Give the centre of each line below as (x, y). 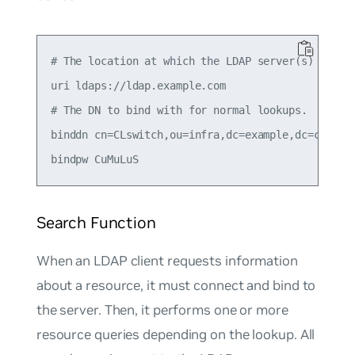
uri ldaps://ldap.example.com (138, 86)
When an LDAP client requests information (167, 260)
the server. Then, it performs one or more (162, 309)
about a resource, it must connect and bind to (176, 285)
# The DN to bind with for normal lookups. (179, 111)
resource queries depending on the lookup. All (176, 334)
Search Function (96, 223)
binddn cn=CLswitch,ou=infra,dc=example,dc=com (191, 135)
